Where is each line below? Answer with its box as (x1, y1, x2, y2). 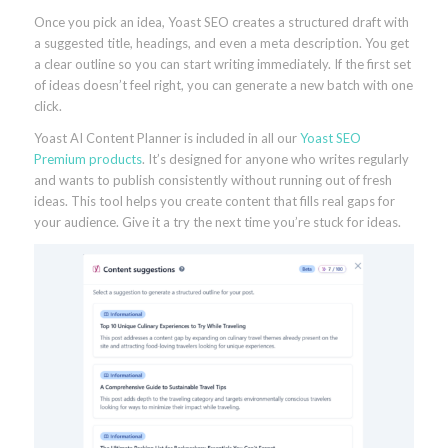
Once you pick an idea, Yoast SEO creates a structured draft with (33, 13, 409, 30)
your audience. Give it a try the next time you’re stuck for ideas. (33, 213, 401, 230)
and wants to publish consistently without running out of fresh (33, 171, 392, 188)
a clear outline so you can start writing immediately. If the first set (33, 55, 411, 72)
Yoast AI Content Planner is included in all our (33, 129, 300, 146)
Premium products (33, 150, 142, 167)
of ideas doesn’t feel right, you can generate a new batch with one (33, 76, 413, 93)
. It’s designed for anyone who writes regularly (141, 150, 409, 167)
